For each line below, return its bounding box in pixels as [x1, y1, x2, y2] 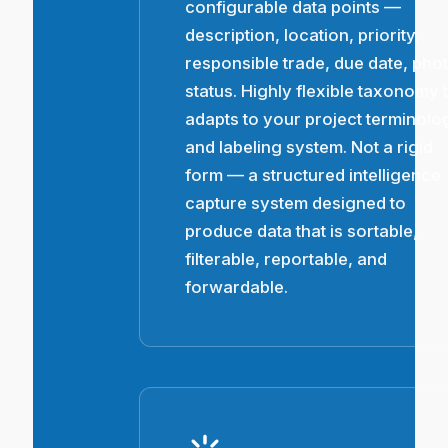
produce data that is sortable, [185, 220, 419, 241]
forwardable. [185, 276, 289, 297]
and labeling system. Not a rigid [185, 136, 434, 157]
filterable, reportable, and [185, 248, 388, 269]
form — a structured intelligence [185, 164, 442, 185]
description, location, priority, [185, 24, 421, 45]
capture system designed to [185, 192, 407, 213]
